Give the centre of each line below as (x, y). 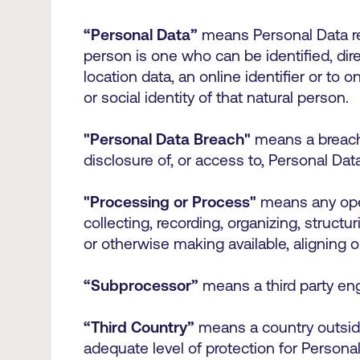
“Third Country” (139, 327)
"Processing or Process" (170, 202)
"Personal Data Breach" (167, 139)
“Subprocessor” (141, 285)
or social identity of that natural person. (220, 97)
